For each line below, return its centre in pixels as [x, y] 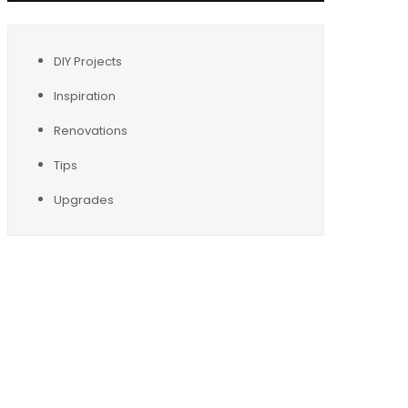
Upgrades [84, 199]
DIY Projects [88, 61]
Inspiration [85, 96]
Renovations [91, 130]
